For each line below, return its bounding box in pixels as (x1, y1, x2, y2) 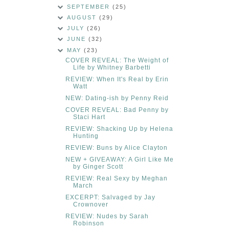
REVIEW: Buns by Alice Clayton (65, 144, 168, 151)
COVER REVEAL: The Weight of (65, 56, 169, 64)
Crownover (73, 200, 108, 208)
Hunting (73, 132, 99, 140)
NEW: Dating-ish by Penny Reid (65, 94, 169, 102)
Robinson (73, 219, 104, 227)
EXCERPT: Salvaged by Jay (65, 193, 155, 201)
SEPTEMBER (67, 3, 113, 10)
